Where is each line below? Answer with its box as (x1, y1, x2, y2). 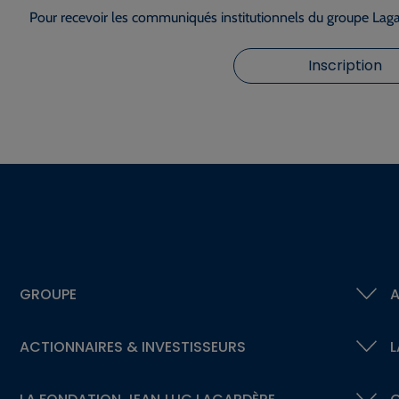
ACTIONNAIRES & (19, 336, 138, 357)
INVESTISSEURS (137, 336, 246, 357)
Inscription (307, 54, 382, 76)
